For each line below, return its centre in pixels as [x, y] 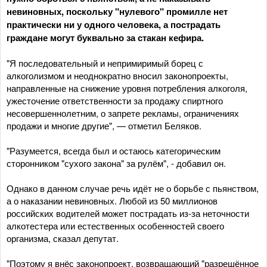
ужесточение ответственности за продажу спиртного [115, 100]
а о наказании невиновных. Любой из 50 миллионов [112, 201]
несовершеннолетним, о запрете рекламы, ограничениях [123, 113]
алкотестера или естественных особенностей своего [115, 226]
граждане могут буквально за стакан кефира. [105, 38]
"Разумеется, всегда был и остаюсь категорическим [114, 150]
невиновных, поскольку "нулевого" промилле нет [117, 11]
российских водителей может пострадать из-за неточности [128, 213]
